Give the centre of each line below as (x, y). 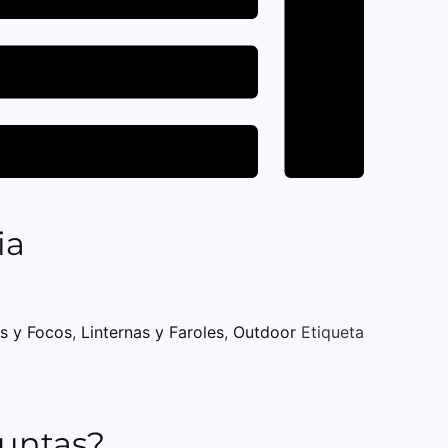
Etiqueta (332, 331)
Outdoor (264, 331)
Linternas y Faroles (152, 331)
